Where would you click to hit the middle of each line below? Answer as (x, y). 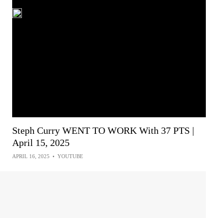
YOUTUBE (70, 156)
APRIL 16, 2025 (31, 156)
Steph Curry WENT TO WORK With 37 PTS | (103, 130)
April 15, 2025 (41, 143)
